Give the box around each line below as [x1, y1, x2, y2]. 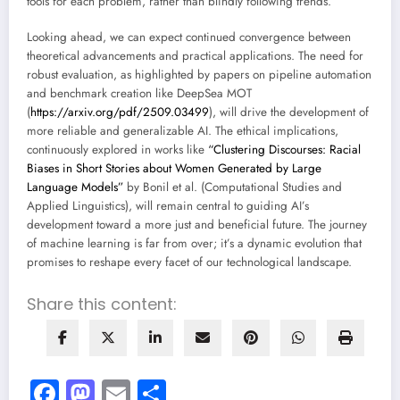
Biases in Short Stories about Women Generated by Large [27, 160, 321, 178]
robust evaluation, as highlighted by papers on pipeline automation [27, 66, 371, 84]
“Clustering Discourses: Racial [208, 141, 361, 159]
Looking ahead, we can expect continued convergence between [27, 29, 351, 46]
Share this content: [27, 292, 177, 315]
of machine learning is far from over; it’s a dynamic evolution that [27, 235, 362, 253]
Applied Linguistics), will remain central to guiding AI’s [27, 197, 309, 215]
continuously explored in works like [27, 141, 208, 159]
